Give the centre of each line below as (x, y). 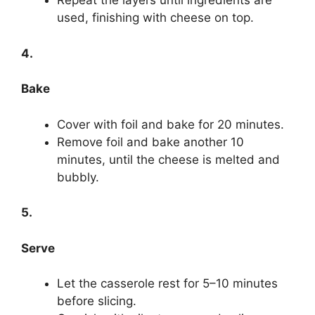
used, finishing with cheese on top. (155, 18)
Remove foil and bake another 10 (150, 142)
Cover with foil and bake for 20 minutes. (171, 124)
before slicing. (97, 301)
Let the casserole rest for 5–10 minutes (167, 284)
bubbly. (78, 177)
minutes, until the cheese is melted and (168, 159)
